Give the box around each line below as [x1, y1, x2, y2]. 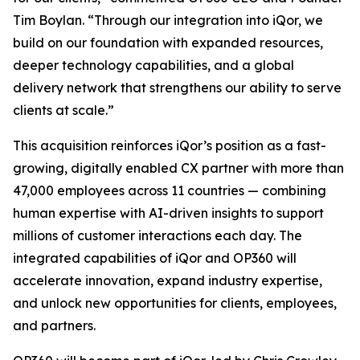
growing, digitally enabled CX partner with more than [13, 160, 344, 176]
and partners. [13, 317, 96, 333]
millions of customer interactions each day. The [13, 227, 302, 243]
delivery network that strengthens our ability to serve [13, 80, 342, 96]
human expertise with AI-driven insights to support [13, 205, 324, 221]
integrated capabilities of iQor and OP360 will [13, 250, 297, 266]
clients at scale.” [13, 102, 114, 118]
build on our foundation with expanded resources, [13, 35, 323, 51]
